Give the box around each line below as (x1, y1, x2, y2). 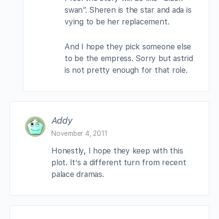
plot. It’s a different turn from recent (51, 157, 186, 167)
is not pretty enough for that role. (65, 65, 188, 75)
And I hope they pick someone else (65, 42, 192, 51)
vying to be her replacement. (65, 17, 170, 26)
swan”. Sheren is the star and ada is (65, 5, 192, 15)
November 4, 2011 (51, 129, 108, 137)
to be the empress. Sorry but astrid (65, 53, 193, 63)
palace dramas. (51, 169, 104, 179)
